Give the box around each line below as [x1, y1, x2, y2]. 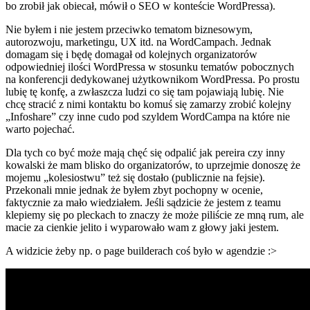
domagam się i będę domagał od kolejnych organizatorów [6, 48, 257, 60]
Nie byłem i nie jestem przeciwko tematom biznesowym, [6, 23, 253, 35]
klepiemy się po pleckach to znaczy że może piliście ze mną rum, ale [6, 208, 304, 221]
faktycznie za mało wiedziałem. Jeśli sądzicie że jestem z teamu [6, 196, 281, 208]
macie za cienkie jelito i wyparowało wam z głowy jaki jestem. [6, 221, 279, 233]
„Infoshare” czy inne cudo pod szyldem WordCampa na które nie [6, 110, 290, 122]
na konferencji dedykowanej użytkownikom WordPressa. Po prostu [6, 73, 300, 85]
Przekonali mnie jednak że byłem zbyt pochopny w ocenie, [6, 183, 263, 196]
